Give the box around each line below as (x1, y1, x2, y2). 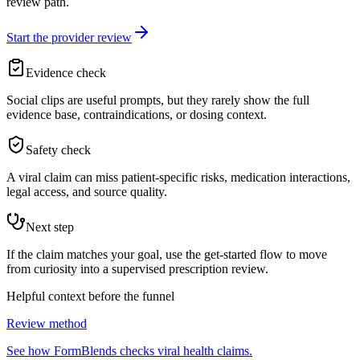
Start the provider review (6, 31, 132, 45)
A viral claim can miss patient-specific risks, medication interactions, (6, 170, 350, 185)
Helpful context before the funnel (6, 289, 174, 304)
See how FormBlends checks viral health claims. (6, 344, 252, 358)
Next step (26, 220, 74, 235)
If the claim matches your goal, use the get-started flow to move (6, 247, 327, 262)
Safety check (26, 143, 91, 157)
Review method (6, 317, 87, 331)
